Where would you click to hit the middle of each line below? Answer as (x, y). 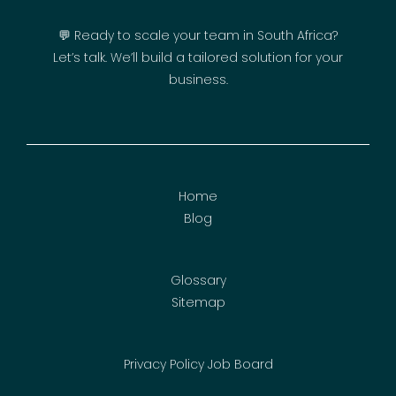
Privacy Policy (164, 365)
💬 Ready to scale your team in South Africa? (198, 36)
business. (198, 80)
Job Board (240, 365)
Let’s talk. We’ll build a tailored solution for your (198, 58)
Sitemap (198, 303)
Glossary (198, 281)
